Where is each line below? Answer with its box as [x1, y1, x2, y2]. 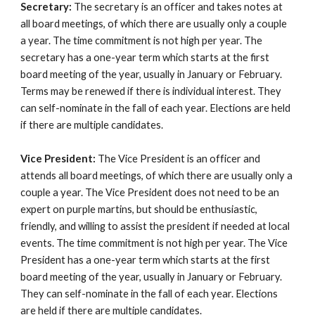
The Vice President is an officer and [96, 153, 261, 165]
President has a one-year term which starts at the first [20, 254, 271, 266]
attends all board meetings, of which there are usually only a [20, 169, 293, 181]
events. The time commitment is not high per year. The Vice [20, 237, 288, 249]
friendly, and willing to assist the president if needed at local [20, 220, 290, 232]
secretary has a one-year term [20, 51, 163, 63]
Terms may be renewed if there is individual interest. [20, 85, 256, 97]
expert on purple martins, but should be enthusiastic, [20, 203, 258, 215]
